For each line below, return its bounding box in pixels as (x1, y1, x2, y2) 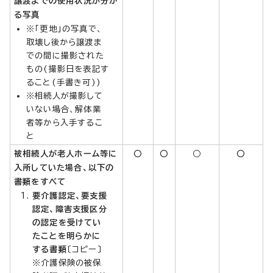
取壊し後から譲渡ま (26, 37, 102, 46)
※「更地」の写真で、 (26, 24, 102, 33)
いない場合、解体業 (26, 104, 101, 113)
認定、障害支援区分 (32, 204, 107, 213)
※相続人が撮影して (26, 91, 103, 100)
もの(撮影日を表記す (26, 64, 109, 73)
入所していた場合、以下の (14, 163, 115, 172)
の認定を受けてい (32, 218, 102, 227)
